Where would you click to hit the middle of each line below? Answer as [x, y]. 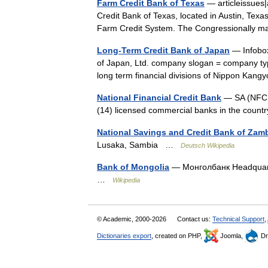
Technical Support [238, 219]
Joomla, [232, 236]
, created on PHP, [178, 236]
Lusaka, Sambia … [139, 145]
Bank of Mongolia [133, 167]
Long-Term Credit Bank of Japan [163, 50]
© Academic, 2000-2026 [133, 219]
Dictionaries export [124, 236]
